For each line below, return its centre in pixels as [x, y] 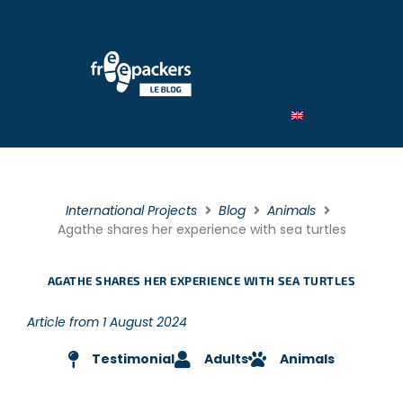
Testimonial [133, 359]
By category [329, 59]
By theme [321, 87]
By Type [316, 31]
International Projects [131, 210]
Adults [226, 359]
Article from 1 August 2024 [107, 322]
